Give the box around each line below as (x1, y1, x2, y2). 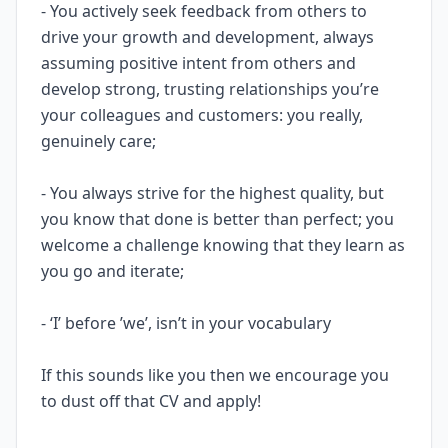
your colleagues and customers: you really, (41, 104, 363, 126)
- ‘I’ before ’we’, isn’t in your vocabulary (41, 312, 331, 334)
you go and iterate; (41, 260, 184, 282)
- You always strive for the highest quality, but (41, 182, 384, 204)
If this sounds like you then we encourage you (41, 364, 389, 386)
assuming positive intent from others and (41, 52, 356, 74)
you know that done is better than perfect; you (41, 208, 394, 230)
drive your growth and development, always (41, 26, 374, 48)
